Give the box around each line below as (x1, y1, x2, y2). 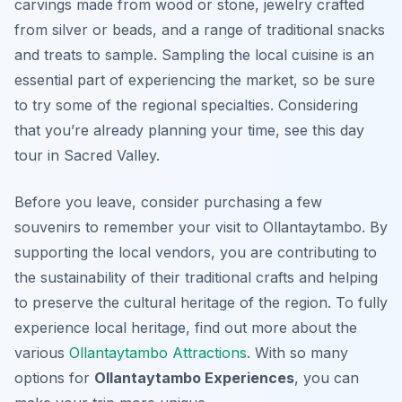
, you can (294, 369, 359, 388)
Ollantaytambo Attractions (69, 344, 247, 363)
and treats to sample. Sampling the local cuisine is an (14, 46, 374, 65)
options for (14, 369, 94, 388)
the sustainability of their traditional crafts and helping (14, 268, 378, 287)
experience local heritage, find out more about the (14, 319, 357, 337)
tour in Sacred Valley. (14, 146, 160, 165)
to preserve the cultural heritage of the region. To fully (14, 293, 388, 312)
